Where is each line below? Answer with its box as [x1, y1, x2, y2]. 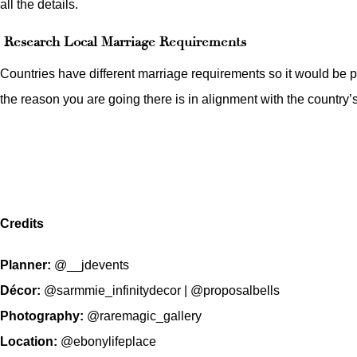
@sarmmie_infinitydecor [44, 284, 181, 297]
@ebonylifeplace [61, 335, 156, 348]
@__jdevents [54, 258, 129, 272]
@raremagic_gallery [87, 309, 202, 323]
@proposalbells [190, 284, 280, 297]
